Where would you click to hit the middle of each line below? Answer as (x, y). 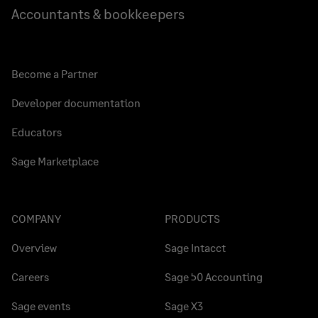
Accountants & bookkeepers (98, 14)
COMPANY (36, 219)
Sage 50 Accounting (214, 277)
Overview (34, 248)
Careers (30, 277)
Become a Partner (55, 74)
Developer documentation (76, 103)
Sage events (41, 306)
